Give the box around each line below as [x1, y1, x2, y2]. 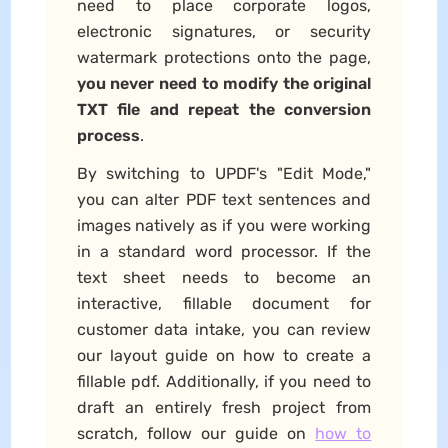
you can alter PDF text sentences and [76, 189, 372, 209]
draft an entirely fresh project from [76, 397, 372, 417]
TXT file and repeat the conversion [76, 99, 372, 119]
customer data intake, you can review [76, 319, 372, 339]
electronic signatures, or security [76, 21, 372, 41]
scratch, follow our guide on [76, 423, 316, 443]
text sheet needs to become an [76, 267, 372, 287]
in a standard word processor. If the [76, 241, 372, 261]
